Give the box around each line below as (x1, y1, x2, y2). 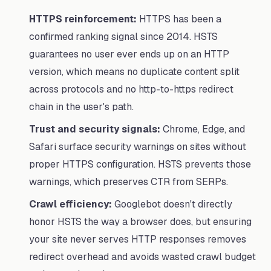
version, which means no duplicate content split (29, 65, 240, 78)
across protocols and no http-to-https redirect (29, 83, 233, 96)
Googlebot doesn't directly (112, 198, 232, 211)
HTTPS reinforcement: (29, 13, 137, 25)
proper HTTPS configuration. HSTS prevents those (29, 158, 251, 171)
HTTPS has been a (137, 13, 221, 25)
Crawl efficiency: (29, 198, 112, 211)
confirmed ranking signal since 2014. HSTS (29, 30, 218, 43)
